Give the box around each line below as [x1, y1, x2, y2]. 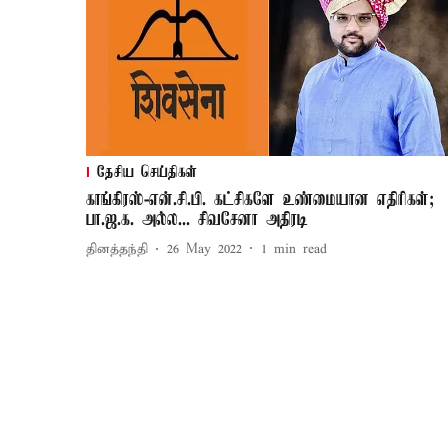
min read [274, 241, 327, 259]
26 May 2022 [167, 241, 242, 259]
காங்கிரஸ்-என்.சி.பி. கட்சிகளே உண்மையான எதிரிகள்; [86, 189, 434, 210]
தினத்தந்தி [86, 241, 148, 259]
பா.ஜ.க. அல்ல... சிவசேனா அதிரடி [86, 209, 308, 230]
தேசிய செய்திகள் [97, 163, 197, 182]
